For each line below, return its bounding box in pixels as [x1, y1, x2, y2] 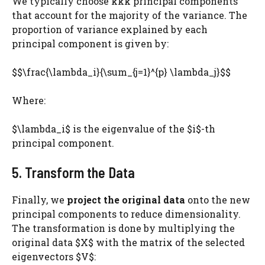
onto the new [185, 193, 250, 206]
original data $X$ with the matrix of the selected [12, 236, 245, 248]
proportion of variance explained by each [12, 23, 208, 35]
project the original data [67, 193, 185, 206]
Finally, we [12, 193, 67, 206]
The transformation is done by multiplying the [12, 222, 235, 234]
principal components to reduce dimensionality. [12, 208, 241, 220]
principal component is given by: [12, 37, 169, 50]
